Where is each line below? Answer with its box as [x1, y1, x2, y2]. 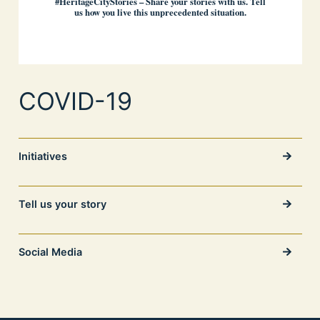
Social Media [18, 246, 82, 259]
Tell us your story [18, 198, 106, 211]
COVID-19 [18, 86, 132, 116]
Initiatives [18, 150, 67, 163]
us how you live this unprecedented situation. [74, 5, 246, 19]
